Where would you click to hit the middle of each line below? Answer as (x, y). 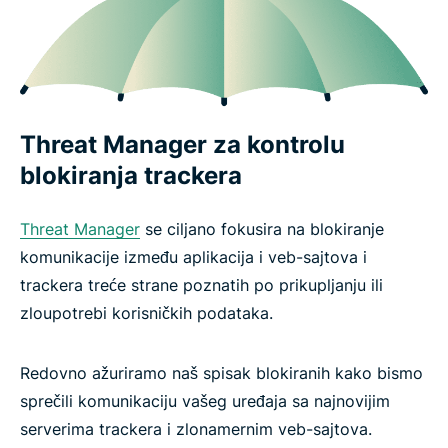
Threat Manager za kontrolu (182, 144)
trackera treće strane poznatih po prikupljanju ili (201, 284)
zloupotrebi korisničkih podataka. (146, 312)
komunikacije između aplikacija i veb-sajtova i (193, 256)
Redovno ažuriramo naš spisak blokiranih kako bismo (221, 372)
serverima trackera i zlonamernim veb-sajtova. (196, 428)
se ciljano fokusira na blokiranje (262, 228)
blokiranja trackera (131, 175)
